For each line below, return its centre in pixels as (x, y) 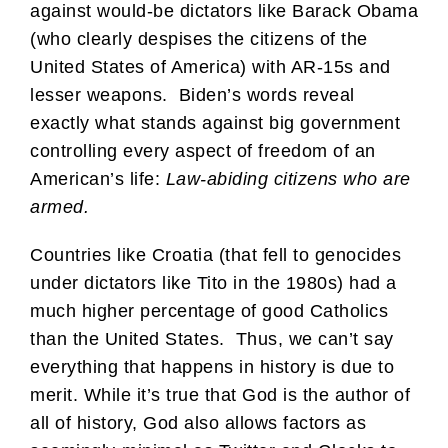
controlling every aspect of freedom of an (203, 151)
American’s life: (98, 179)
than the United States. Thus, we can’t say (212, 339)
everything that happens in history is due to (212, 367)
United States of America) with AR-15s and (210, 67)
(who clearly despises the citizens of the (199, 39)
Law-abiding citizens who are (288, 179)
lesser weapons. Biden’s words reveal (192, 95)
